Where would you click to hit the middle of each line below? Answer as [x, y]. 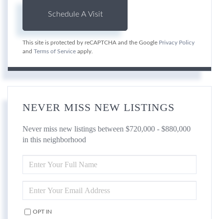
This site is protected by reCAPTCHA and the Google [91, 43]
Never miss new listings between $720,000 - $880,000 [107, 129]
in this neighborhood [54, 140]
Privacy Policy [177, 43]
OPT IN [42, 212]
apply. [84, 52]
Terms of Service [55, 52]
